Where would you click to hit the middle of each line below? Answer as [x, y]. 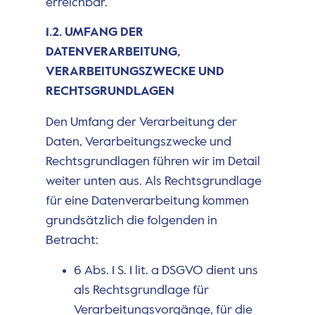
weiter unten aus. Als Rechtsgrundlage [153, 182]
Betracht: [72, 241]
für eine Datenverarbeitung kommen [147, 201]
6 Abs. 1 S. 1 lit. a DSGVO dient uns [166, 270]
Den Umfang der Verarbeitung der [141, 123]
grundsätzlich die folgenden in [131, 221]
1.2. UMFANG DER [94, 33]
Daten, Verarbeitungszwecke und [138, 142]
